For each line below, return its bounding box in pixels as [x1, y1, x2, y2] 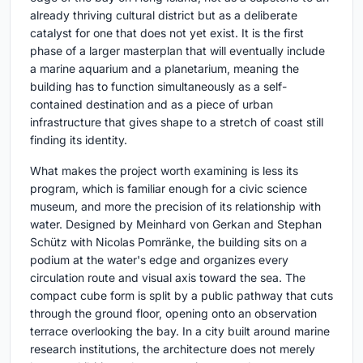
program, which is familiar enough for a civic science [30, 181, 307, 196]
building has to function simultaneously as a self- [30, 79, 287, 94]
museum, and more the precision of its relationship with [30, 199, 321, 214]
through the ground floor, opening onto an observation [30, 306, 317, 321]
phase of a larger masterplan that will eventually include [30, 44, 325, 58]
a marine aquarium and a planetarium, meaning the [30, 62, 299, 76]
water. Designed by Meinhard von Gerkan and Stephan [30, 217, 322, 232]
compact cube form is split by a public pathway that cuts [30, 288, 333, 303]
